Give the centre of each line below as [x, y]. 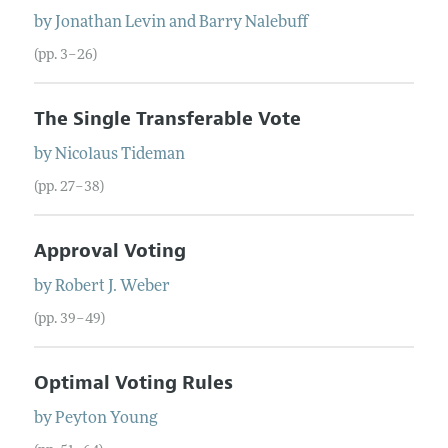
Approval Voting [109, 250]
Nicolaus [86, 154]
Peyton [80, 418]
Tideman [152, 154]
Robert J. [85, 286]
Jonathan [88, 22]
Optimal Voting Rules [133, 382]
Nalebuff [276, 22]
